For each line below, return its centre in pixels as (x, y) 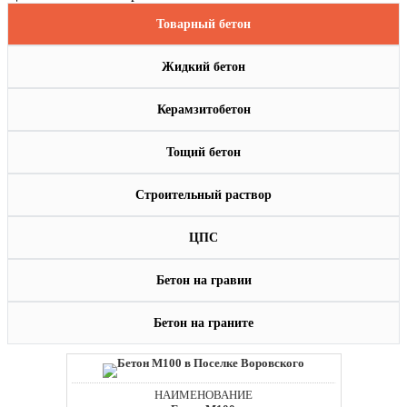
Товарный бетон (203, 25)
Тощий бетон (203, 153)
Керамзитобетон (203, 110)
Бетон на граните (203, 323)
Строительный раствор (203, 195)
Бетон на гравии (203, 281)
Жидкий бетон (203, 67)
